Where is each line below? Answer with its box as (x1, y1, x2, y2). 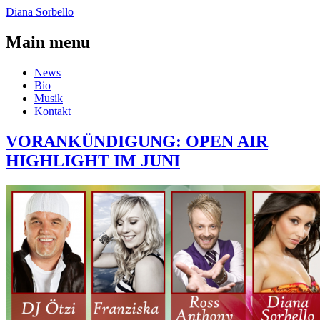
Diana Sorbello (6, 6, 74, 18)
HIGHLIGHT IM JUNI (6, 151, 180, 170)
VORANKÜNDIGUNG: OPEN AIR (6, 131, 268, 151)
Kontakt (34, 104, 71, 117)
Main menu (6, 32, 90, 51)
